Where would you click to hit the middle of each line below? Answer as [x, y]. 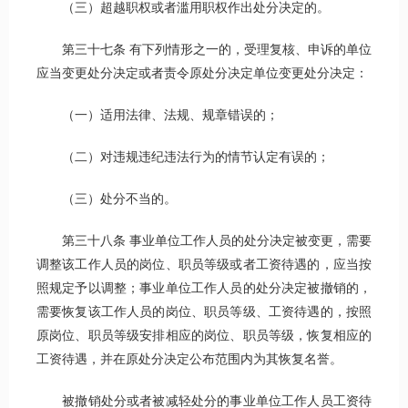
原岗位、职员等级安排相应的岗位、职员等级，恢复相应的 [204, 336]
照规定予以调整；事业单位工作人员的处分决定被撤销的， [204, 289]
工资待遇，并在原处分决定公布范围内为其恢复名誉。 [189, 360]
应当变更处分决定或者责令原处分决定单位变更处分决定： [202, 74]
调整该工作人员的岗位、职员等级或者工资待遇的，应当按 [204, 265]
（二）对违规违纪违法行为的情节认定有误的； [183, 158]
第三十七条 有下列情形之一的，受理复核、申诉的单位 [204, 50]
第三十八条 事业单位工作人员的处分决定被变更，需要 [204, 241]
